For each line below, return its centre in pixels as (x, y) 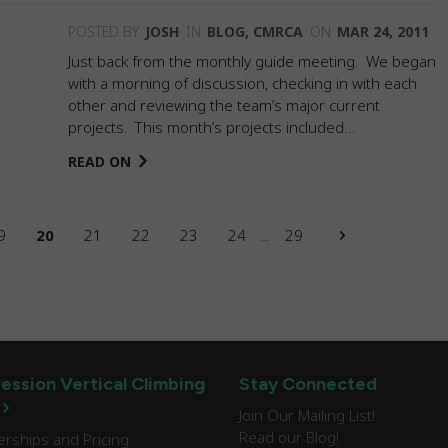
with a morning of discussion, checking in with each (242, 83)
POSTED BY (103, 31)
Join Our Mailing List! (307, 415)
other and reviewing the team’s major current (224, 105)
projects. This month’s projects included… (211, 127)
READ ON (99, 161)
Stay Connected (308, 384)
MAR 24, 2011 (383, 31)
